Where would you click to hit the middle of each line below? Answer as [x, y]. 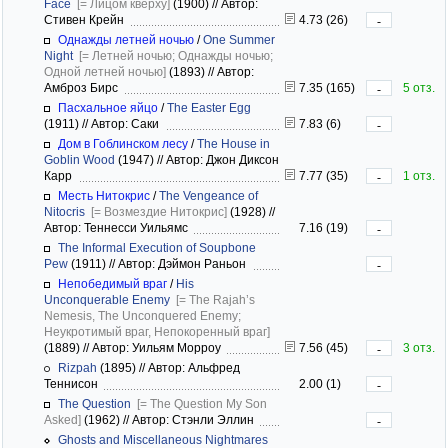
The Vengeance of [208, 195]
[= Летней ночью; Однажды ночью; [176, 55]
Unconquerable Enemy [107, 299]
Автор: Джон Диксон [221, 159]
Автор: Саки [126, 123]
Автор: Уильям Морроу [158, 347]
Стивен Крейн [87, 19]
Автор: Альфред [192, 367]
